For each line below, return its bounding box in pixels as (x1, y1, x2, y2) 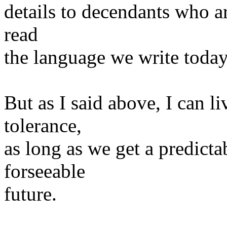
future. (4, 182, 57, 205)
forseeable (4, 160, 85, 182)
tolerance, (4, 114, 82, 136)
